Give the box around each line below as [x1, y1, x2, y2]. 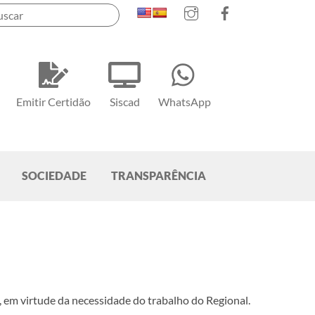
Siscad [109, 95, 140, 109]
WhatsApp [158, 95, 212, 109]
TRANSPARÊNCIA [111, 169, 206, 183]
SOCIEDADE [22, 169, 86, 183]
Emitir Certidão [16, 95, 91, 109]
